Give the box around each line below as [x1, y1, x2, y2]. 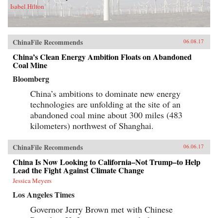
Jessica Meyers [13, 176, 52, 185]
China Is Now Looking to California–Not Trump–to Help [13, 156, 200, 167]
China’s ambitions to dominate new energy [30, 87, 181, 99]
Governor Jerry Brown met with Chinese [30, 203, 173, 215]
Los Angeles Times [13, 188, 74, 200]
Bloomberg [13, 73, 49, 84]
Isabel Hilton [10, 1, 44, 11]
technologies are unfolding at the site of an [30, 98, 181, 110]
